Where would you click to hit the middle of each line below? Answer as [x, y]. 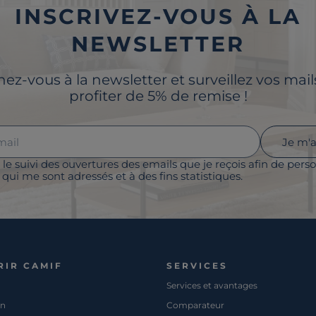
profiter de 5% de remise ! [158, 96]
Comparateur [195, 305]
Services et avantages [212, 286]
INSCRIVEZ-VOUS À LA [158, 17]
